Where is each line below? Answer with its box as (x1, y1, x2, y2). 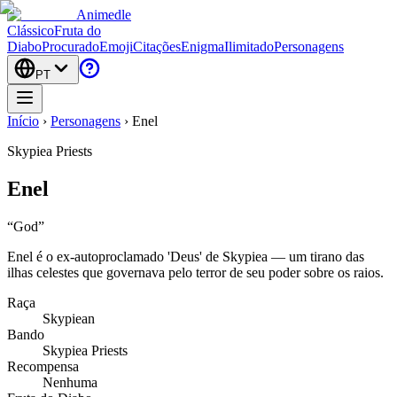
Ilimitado (224, 39, 274, 54)
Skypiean (43, 310, 95, 326)
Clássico (7, 23, 54, 38)
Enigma (181, 39, 224, 54)
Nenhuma (43, 374, 97, 390)
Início (7, 113, 39, 128)
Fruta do (54, 23, 101, 38)
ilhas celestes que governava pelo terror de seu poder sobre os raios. (7, 264, 384, 280)
